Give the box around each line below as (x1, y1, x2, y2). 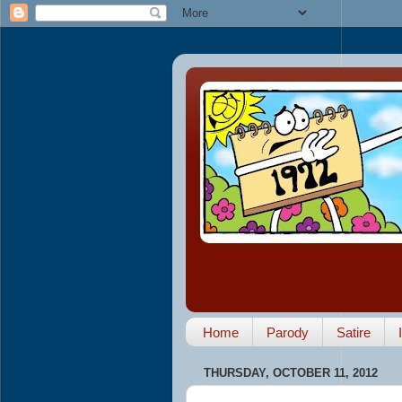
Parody (266, 324, 309, 340)
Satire (336, 324, 371, 340)
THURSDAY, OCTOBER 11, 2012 (204, 365, 378, 380)
